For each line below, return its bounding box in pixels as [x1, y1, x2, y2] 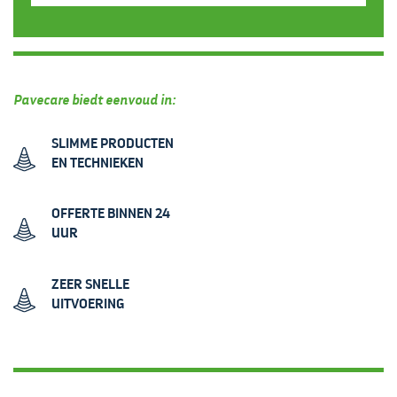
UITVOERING [51, 297, 124, 312]
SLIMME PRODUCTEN [51, 136, 174, 152]
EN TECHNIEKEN [51, 156, 144, 171]
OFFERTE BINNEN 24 [51, 207, 170, 222]
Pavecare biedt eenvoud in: [13, 93, 175, 108]
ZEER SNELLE [51, 277, 129, 292]
